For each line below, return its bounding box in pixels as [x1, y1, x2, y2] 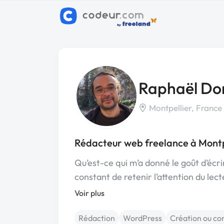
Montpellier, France [147, 102, 222, 113]
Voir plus [74, 188, 104, 198]
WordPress [123, 213, 162, 223]
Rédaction [78, 213, 115, 223]
